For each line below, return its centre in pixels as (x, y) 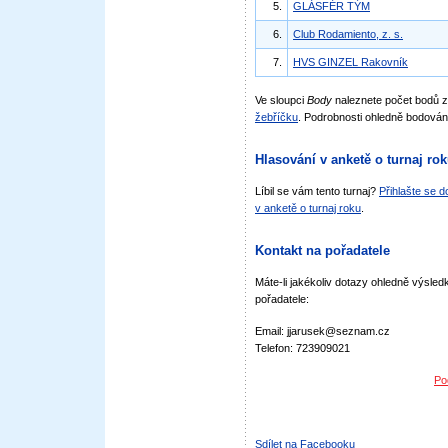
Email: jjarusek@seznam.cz (322, 331)
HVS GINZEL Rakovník (350, 62)
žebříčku (276, 117)
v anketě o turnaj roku (308, 208)
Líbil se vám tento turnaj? (317, 191)
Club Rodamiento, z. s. (348, 34)
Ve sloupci (281, 100)
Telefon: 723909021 (302, 348)
